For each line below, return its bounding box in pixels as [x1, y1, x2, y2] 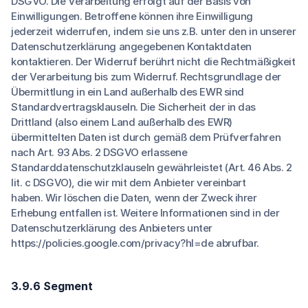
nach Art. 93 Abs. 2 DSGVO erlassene [11, 146, 188, 159]
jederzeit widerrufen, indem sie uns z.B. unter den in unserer [11, 25, 296, 38]
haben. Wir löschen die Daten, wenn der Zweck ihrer [11, 191, 257, 204]
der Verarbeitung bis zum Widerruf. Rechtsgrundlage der [11, 70, 281, 83]
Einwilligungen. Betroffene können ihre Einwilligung [11, 10, 254, 23]
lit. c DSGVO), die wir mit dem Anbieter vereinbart [11, 176, 246, 189]
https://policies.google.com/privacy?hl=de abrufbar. [11, 236, 260, 250]
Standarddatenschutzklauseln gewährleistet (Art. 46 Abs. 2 [11, 161, 292, 174]
